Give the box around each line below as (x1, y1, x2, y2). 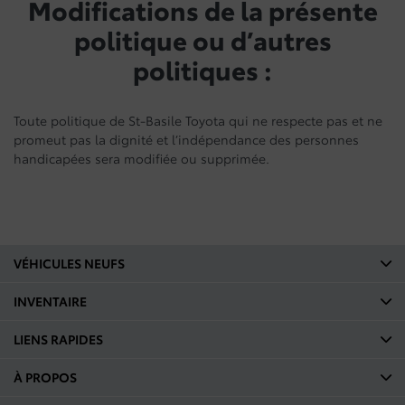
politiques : (133, 51, 272, 87)
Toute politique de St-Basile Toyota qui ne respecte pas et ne (14, 111, 382, 129)
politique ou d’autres (73, 21, 332, 57)
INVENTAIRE (14, 292, 87, 310)
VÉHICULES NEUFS (14, 254, 125, 272)
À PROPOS (14, 368, 77, 386)
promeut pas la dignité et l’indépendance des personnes (14, 130, 359, 148)
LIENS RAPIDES (14, 330, 103, 348)
